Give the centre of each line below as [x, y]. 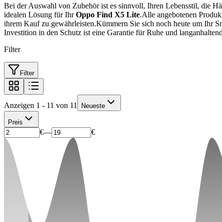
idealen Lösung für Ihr [40, 14]
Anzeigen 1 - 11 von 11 [41, 105]
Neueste [93, 106]
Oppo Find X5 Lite [108, 14]
